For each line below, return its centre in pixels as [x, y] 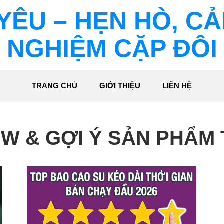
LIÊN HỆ [177, 86]
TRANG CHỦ [55, 86]
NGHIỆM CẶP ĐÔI [112, 48]
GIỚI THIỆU [120, 86]
